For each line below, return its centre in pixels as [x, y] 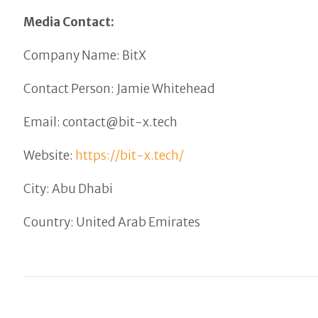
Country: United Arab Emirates [112, 223]
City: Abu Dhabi [68, 189]
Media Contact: [69, 22]
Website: [50, 156]
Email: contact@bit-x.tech [101, 122]
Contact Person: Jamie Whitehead [120, 89]
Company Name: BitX [85, 56]
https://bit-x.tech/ [130, 156]
